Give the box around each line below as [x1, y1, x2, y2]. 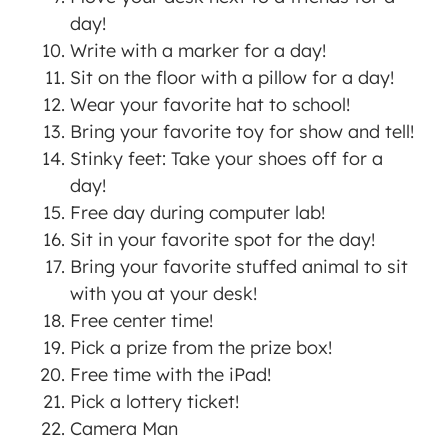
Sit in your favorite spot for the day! [70, 228, 375, 252]
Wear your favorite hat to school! [70, 93, 350, 117]
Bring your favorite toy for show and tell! [70, 120, 414, 144]
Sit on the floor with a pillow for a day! [70, 66, 394, 90]
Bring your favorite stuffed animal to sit [70, 255, 408, 279]
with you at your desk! [70, 282, 257, 306]
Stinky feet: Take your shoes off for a [70, 147, 383, 171]
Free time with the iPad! [70, 363, 271, 387]
